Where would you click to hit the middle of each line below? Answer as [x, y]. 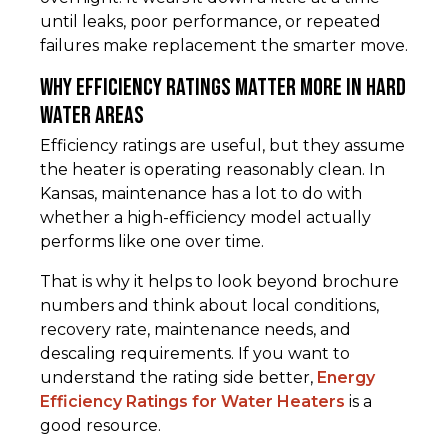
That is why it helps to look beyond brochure [219, 282]
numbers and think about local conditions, [209, 306]
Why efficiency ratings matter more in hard [223, 88]
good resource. [100, 426]
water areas [92, 116]
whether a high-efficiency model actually [205, 218]
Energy [346, 378]
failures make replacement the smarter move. [224, 46]
